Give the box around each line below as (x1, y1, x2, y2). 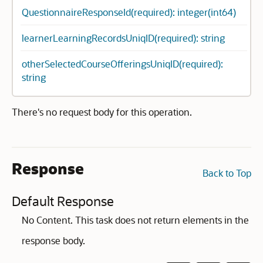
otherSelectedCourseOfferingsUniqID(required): (22, 58, 223, 70)
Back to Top (203, 167, 251, 179)
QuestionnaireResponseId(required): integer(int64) (22, 6, 236, 18)
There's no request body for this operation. (12, 106, 192, 118)
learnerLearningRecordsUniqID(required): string (22, 32, 225, 44)
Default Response (12, 193, 114, 210)
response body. (22, 234, 85, 247)
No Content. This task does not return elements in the (22, 214, 249, 226)
